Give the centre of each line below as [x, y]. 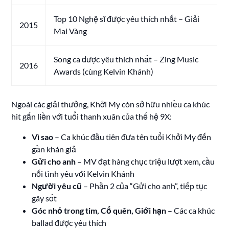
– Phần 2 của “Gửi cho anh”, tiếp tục [145, 186]
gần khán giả [54, 149]
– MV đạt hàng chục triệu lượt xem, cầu [145, 161]
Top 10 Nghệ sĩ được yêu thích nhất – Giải [127, 18]
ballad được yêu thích [69, 222]
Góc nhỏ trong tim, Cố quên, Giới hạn [99, 210]
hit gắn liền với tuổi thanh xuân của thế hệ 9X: [92, 116]
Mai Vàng [71, 31]
